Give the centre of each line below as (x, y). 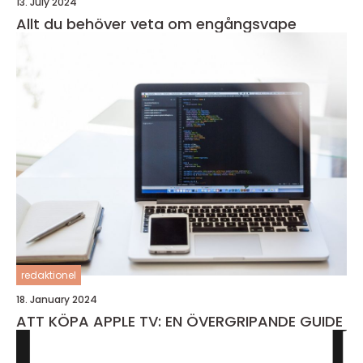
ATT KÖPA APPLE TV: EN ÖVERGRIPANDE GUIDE (179, 321)
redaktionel (49, 275)
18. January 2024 (57, 299)
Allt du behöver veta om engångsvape (156, 24)
